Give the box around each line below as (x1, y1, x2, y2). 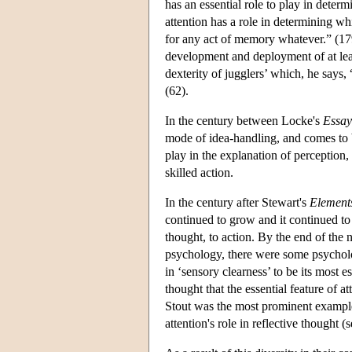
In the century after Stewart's (165, 195, 310, 209)
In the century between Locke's (165, 113, 323, 127)
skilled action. (165, 165, 233, 179)
